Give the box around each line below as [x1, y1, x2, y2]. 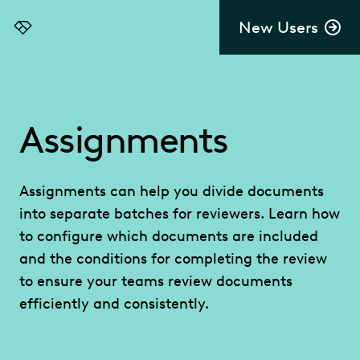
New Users [239, 18, 318, 37]
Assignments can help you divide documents [19, 182, 324, 200]
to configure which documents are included [19, 227, 318, 245]
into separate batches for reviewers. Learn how [19, 205, 340, 223]
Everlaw [12, 27, 59, 43]
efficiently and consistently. [19, 295, 209, 313]
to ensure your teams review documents [19, 272, 292, 290]
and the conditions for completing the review [19, 250, 327, 268]
